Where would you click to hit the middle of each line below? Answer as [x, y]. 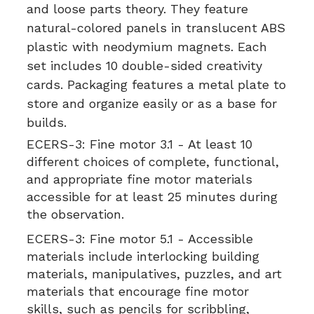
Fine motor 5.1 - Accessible [169, 239]
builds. [47, 122]
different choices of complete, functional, [153, 162]
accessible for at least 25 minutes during [152, 197]
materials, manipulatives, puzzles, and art [154, 274]
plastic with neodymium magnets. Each [147, 47]
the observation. [75, 214]
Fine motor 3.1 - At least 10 [169, 144]
